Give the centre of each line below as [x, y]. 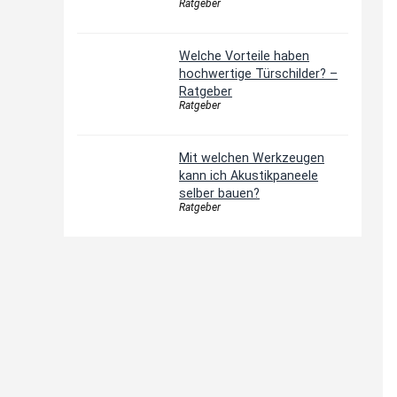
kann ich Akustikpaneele [249, 175]
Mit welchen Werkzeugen [252, 158]
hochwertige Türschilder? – [258, 74]
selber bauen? [219, 193]
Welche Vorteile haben [244, 56]
